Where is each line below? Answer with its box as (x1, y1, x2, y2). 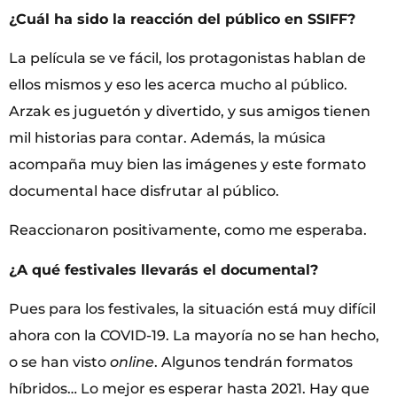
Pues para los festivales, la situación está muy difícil (9, 300, 376, 318)
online (110, 354, 154, 371)
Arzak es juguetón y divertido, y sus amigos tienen (9, 102, 370, 120)
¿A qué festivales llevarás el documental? (9, 261, 318, 278)
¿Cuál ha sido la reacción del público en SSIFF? (9, 10, 355, 27)
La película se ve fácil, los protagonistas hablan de (9, 49, 366, 66)
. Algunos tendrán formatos (154, 354, 353, 371)
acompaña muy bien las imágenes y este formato (9, 155, 366, 173)
